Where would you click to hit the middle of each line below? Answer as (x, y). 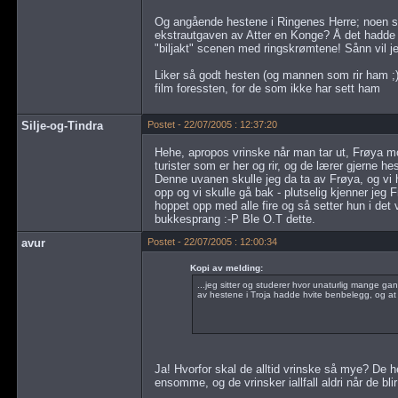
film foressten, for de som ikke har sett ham (267, 88)
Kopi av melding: (226, 268)
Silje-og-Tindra (62, 126)
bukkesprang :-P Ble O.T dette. (235, 219)
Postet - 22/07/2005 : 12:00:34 (213, 242)
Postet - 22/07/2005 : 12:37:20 (213, 124)
